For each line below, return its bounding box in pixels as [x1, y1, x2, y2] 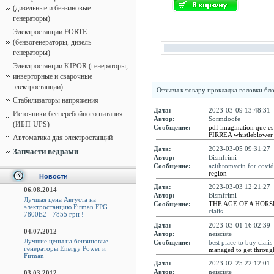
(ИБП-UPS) [13, 120, 50, 128]
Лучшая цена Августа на [23, 196, 96, 203]
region [209, 169, 227, 177]
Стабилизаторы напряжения [13, 96, 98, 105]
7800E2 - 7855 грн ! [23, 210, 84, 218]
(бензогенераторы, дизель [13, 38, 91, 46]
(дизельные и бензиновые [13, 4, 91, 12]
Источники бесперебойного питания [13, 109, 123, 118]
